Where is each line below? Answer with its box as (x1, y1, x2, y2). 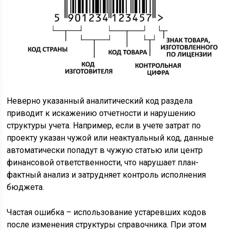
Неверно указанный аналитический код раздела (7, 96, 193, 106)
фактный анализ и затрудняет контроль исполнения (7, 170, 206, 180)
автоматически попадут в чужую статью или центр (7, 145, 203, 156)
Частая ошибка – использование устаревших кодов (7, 207, 207, 218)
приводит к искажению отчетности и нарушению (7, 108, 196, 119)
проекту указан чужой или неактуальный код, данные (7, 133, 214, 143)
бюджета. (7, 182, 45, 193)
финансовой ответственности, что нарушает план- (7, 158, 199, 168)
